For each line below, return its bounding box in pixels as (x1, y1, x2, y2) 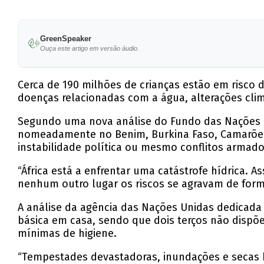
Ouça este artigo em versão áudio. (39, 45, 139, 52)
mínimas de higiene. (18, 227, 117, 240)
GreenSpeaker (39, 34, 91, 44)
